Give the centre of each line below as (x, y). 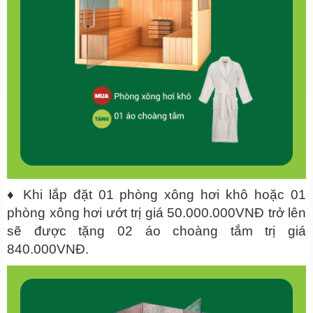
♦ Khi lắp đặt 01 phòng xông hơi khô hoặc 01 (156, 194)
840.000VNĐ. (48, 249)
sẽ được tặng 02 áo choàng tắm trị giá (156, 231)
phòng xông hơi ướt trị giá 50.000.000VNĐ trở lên (156, 212)
